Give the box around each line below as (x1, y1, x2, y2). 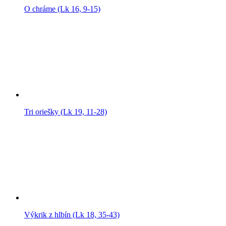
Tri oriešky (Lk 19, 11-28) (24, 107, 107, 117)
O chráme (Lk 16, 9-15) (24, 5, 100, 14)
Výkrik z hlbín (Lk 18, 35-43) (24, 210, 120, 219)
